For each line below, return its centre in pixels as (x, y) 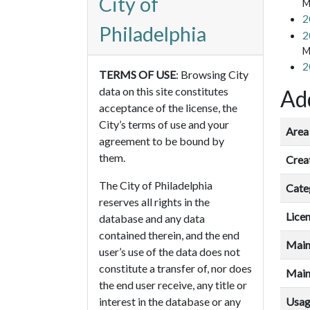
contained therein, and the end (169, 235)
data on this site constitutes (164, 91)
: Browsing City (212, 75)
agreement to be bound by (162, 141)
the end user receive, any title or (173, 285)
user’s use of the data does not (170, 252)
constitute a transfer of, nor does (175, 268)
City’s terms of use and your (164, 125)
